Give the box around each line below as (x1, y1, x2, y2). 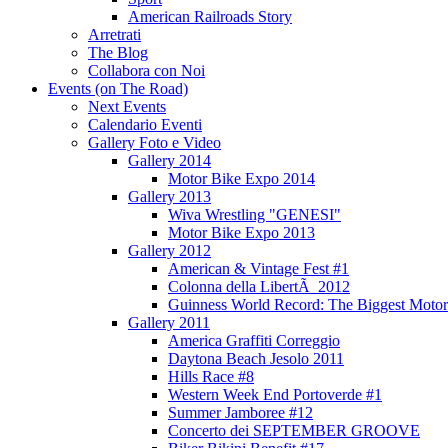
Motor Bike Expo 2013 (168, 224, 315, 241)
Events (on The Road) (48, 80, 188, 97)
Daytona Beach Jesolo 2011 (168, 350, 344, 367)
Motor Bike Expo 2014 (168, 170, 315, 187)
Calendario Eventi (88, 116, 202, 133)
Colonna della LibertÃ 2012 (168, 278, 350, 295)
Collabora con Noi (88, 62, 205, 79)
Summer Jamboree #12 (168, 404, 313, 421)
